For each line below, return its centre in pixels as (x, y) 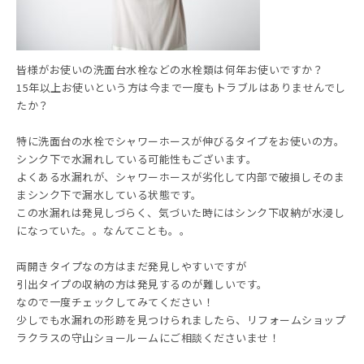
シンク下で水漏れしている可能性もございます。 (136, 158)
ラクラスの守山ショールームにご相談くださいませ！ (148, 337)
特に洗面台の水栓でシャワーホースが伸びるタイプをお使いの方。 (180, 141)
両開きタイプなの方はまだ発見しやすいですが (132, 266)
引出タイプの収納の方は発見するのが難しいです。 (142, 284)
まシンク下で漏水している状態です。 (109, 194)
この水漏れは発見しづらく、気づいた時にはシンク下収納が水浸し (180, 212)
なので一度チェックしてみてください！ (115, 301)
